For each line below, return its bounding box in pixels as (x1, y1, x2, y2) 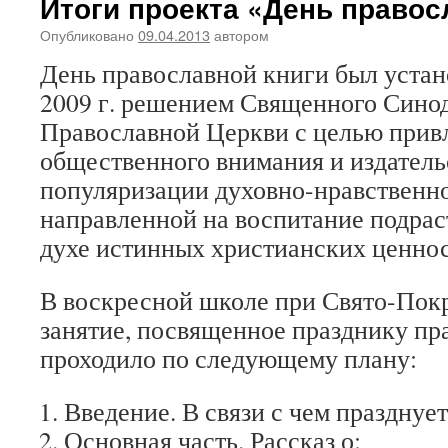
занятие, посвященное (40, 312, 292, 346)
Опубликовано (40, 24, 134, 45)
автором (214, 24, 269, 45)
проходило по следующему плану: (40, 341, 417, 375)
